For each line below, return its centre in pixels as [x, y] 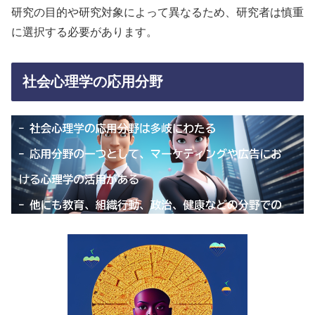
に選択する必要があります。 [84, 32]
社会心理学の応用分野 [93, 81]
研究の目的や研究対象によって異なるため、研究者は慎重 [157, 13]
